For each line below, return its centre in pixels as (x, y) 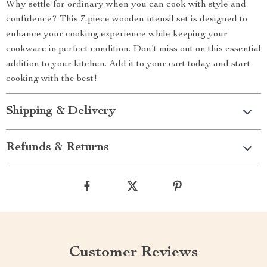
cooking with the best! (52, 79)
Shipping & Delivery (61, 111)
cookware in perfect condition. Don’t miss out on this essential (133, 49)
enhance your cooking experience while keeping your (117, 35)
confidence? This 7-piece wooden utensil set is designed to (127, 20)
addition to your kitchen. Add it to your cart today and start (128, 64)
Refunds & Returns (58, 148)
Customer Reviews (133, 253)
